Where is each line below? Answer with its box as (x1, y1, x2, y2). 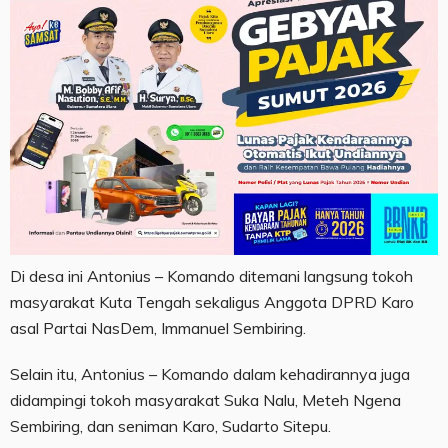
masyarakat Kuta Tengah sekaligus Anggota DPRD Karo (10, 292, 414, 313)
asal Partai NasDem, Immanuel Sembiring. (10, 318, 306, 339)
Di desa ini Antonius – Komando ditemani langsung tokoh (10, 266, 413, 287)
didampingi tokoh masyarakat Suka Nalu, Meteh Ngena (10, 390, 401, 411)
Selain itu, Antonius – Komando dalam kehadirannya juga (10, 364, 410, 385)
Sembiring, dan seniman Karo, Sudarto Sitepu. (10, 416, 331, 437)
